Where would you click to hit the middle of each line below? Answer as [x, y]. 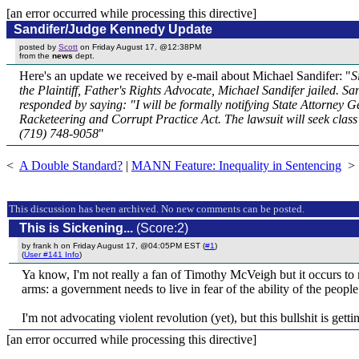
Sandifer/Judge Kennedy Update [113, 29]
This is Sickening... [76, 228]
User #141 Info [52, 254]
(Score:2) [161, 228]
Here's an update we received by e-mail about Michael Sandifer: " [185, 76]
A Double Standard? [71, 165]
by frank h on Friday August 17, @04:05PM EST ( [113, 246]
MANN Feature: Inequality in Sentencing [236, 165]
